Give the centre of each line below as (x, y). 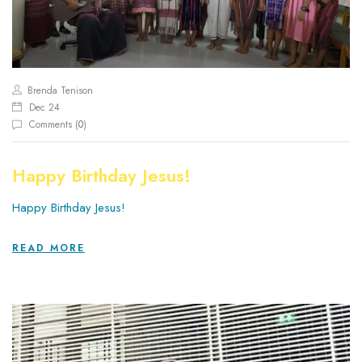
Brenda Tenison (60, 91)
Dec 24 (44, 108)
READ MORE (48, 248)
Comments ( (54, 125)
